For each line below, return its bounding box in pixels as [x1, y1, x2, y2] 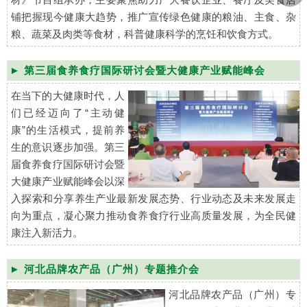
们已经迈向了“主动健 [11, 107, 125, 119]
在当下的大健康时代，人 [11, 90, 125, 102]
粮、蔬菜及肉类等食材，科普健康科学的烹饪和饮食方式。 [11, 28, 278, 40]
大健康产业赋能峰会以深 [11, 175, 125, 188]
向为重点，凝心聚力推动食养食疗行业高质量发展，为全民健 [11, 210, 296, 222]
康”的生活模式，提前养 [11, 124, 125, 136]
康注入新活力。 [11, 227, 83, 239]
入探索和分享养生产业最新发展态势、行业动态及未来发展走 [11, 193, 296, 205]
